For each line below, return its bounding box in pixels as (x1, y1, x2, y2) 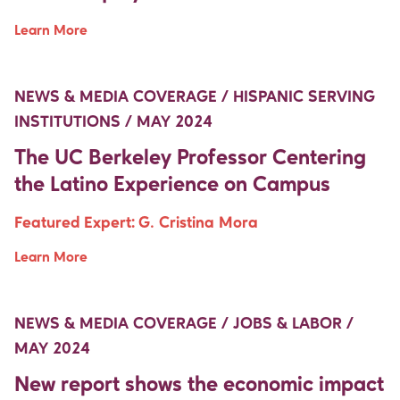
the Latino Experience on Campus (14, 174, 330, 196)
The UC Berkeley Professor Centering (14, 147, 366, 170)
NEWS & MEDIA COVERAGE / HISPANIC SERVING (14, 88, 375, 105)
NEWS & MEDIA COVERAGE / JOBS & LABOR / (14, 315, 354, 332)
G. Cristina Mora (138, 214, 258, 231)
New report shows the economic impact (14, 374, 384, 396)
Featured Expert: (14, 214, 135, 231)
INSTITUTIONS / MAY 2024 (14, 113, 212, 130)
